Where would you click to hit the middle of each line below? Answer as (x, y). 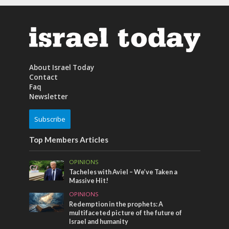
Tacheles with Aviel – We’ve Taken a (123, 172)
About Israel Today (61, 67)
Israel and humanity (99, 221)
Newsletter (48, 96)
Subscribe (50, 119)
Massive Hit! (89, 180)
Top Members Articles (68, 139)
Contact (43, 77)
